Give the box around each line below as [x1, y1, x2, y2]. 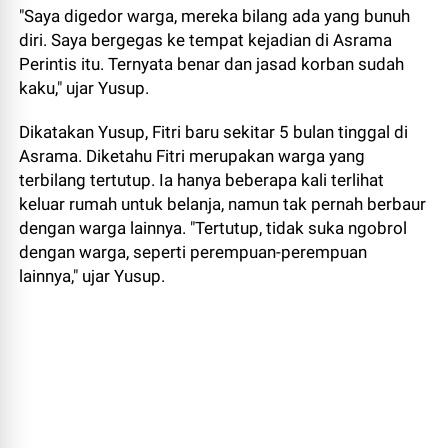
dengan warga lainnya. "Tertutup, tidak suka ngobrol [19, 218, 408, 239]
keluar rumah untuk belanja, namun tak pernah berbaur [19, 194, 427, 215]
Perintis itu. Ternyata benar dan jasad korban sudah [19, 54, 405, 75]
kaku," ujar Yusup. [19, 78, 150, 99]
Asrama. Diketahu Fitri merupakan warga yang [19, 146, 366, 167]
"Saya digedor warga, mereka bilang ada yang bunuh [19, 6, 411, 27]
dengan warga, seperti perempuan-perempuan [19, 242, 368, 263]
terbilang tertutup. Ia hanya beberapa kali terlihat [19, 170, 385, 191]
